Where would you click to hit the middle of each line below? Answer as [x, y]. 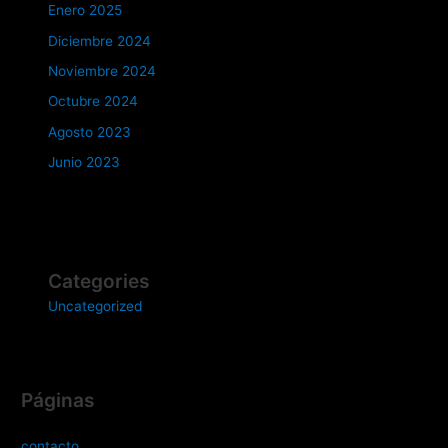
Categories [99, 281]
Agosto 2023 [90, 131]
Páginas [58, 399]
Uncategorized [95, 306]
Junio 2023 [84, 162]
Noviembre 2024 [102, 70]
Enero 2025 [85, 10]
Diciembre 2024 [100, 40]
